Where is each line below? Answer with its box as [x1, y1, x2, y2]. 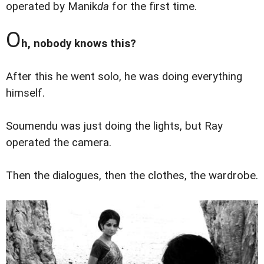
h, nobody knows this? [21, 37, 136, 51]
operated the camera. [6, 136, 111, 150]
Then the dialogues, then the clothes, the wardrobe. [6, 169, 258, 183]
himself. [6, 87, 45, 100]
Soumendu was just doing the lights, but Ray [6, 120, 223, 133]
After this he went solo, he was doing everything [6, 70, 242, 84]
